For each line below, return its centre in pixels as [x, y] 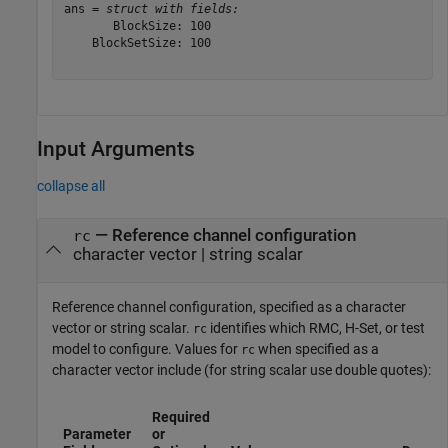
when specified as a [317, 348]
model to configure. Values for [146, 348]
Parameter [96, 433]
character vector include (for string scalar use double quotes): [241, 369]
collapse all [71, 185]
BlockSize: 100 [137, 25]
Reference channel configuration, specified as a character [229, 306]
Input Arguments [116, 149]
